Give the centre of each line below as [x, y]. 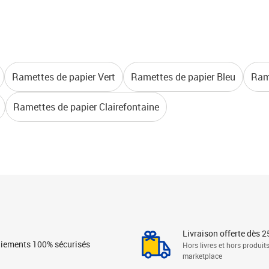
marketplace [202, 256]
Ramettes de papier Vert [64, 77]
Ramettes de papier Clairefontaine [86, 107]
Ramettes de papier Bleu [183, 77]
